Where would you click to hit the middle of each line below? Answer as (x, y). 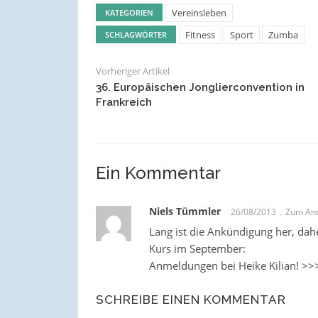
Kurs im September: (197, 248)
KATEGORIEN (129, 12)
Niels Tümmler (185, 211)
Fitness (200, 34)
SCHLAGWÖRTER (136, 34)
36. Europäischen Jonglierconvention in (200, 87)
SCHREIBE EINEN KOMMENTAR (191, 299)
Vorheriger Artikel (132, 71)
